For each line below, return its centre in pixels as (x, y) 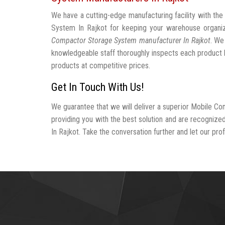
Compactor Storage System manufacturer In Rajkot (131, 40)
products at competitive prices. (101, 66)
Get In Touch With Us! (98, 87)
